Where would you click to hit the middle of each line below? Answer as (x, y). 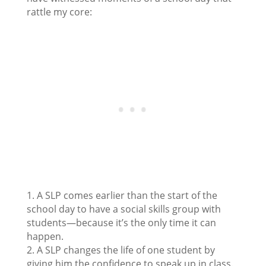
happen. (45, 237)
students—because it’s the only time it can (121, 223)
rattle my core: (59, 12)
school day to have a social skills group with (123, 209)
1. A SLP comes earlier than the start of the (122, 196)
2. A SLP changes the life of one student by (121, 250)
